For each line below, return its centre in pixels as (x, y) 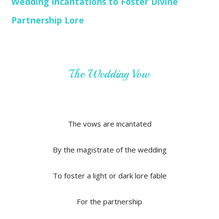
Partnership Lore (48, 20)
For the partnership (109, 201)
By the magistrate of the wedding (109, 149)
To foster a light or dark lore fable (109, 175)
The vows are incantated (109, 123)
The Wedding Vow (109, 74)
